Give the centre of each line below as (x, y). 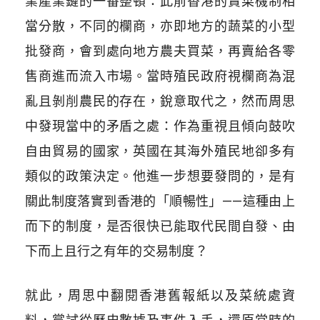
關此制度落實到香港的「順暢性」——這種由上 (160, 201)
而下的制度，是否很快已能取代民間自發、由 (160, 226)
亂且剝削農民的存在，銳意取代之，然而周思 (160, 101)
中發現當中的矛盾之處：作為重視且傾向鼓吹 (160, 126)
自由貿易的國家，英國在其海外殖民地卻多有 (160, 151)
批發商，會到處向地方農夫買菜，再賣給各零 (160, 51)
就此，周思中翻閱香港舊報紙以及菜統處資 (160, 295)
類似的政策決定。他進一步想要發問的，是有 (160, 176)
